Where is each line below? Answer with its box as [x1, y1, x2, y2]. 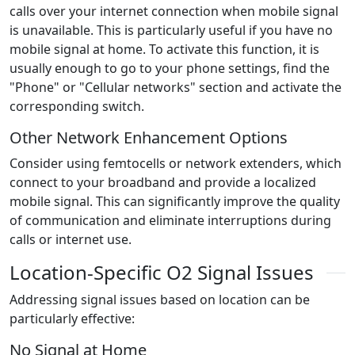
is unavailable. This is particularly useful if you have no [10, 21, 333, 40]
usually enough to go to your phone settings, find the [10, 59, 330, 78]
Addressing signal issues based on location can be [10, 291, 310, 309]
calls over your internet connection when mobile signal [10, 2, 338, 21]
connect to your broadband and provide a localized [10, 174, 316, 192]
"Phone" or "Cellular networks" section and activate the [10, 78, 342, 97]
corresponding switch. [10, 97, 147, 116]
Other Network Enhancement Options [10, 127, 288, 149]
